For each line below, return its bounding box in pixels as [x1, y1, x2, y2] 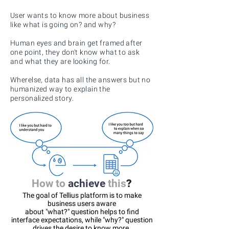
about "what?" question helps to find [25, 208, 139, 216]
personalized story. [10, 94, 74, 102]
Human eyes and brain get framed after [10, 39, 143, 47]
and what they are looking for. [10, 57, 110, 65]
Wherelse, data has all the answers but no [10, 76, 151, 84]
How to [32, 177, 68, 190]
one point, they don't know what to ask [10, 48, 140, 56]
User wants [10, 11, 49, 19]
